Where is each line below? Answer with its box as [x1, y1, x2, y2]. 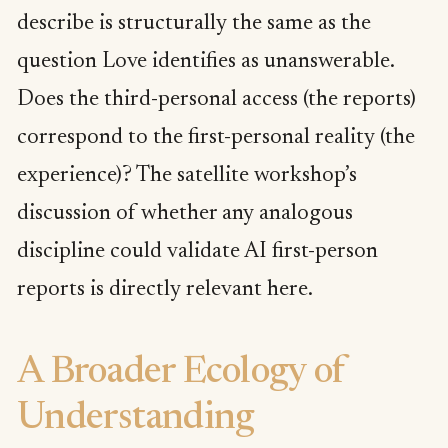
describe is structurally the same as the [17, 12, 371, 35]
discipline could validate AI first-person [17, 240, 378, 263]
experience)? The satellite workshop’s [17, 164, 357, 187]
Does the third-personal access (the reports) [17, 88, 416, 111]
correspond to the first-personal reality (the [17, 126, 415, 149]
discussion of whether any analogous [17, 202, 353, 225]
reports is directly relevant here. [17, 278, 313, 301]
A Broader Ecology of [17, 355, 346, 393]
